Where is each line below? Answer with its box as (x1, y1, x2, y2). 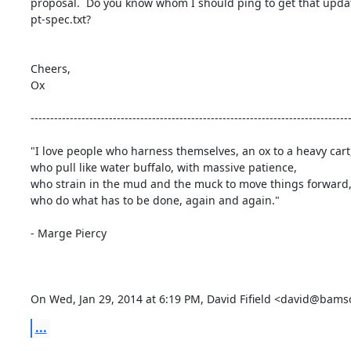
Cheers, (30, 60, 71, 76)
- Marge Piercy (30, 225, 107, 241)
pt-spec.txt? (30, 11, 91, 27)
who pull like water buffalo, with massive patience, (30, 159, 297, 175)
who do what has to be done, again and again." (30, 192, 280, 208)
